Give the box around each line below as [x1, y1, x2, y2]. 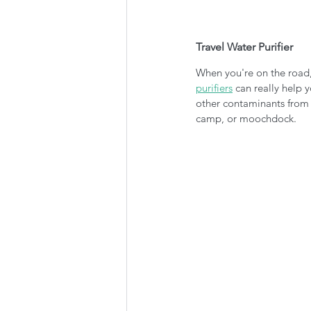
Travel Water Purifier [196, 40, 293, 53]
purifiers [196, 81, 233, 94]
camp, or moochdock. [196, 111, 299, 125]
